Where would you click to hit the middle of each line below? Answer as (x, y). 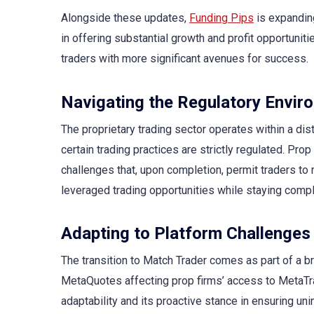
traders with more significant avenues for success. (185, 59)
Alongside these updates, (125, 18)
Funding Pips (221, 18)
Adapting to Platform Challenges (186, 233)
